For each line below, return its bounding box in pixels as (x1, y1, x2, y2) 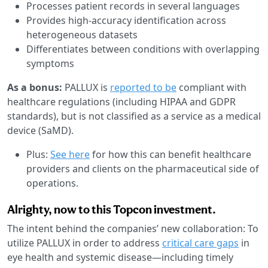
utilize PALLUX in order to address (7, 236, 162, 249)
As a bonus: (7, 80, 65, 94)
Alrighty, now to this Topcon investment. (7, 202, 216, 217)
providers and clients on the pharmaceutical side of (26, 162, 259, 175)
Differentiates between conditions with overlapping (26, 42, 260, 56)
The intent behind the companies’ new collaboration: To (7, 221, 258, 235)
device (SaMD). (7, 123, 74, 137)
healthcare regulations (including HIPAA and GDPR (7, 95, 236, 108)
